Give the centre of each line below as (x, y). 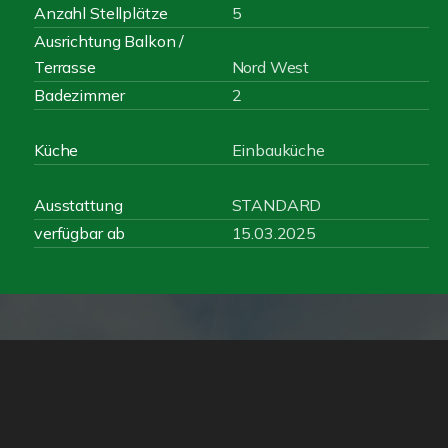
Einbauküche (278, 150)
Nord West (270, 67)
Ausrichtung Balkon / (109, 41)
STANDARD (276, 205)
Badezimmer (79, 95)
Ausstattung (78, 205)
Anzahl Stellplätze (101, 13)
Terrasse (65, 67)
